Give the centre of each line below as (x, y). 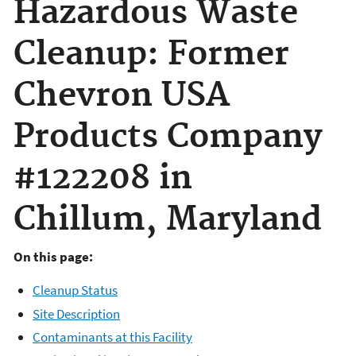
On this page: (53, 257)
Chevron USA (122, 95)
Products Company (168, 137)
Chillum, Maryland (168, 219)
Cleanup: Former (151, 54)
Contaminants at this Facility (112, 337)
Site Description (76, 313)
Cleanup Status (75, 290)
